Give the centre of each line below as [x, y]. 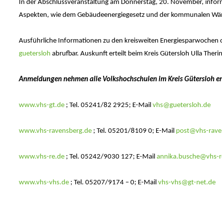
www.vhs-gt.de [41, 106]
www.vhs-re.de [41, 157]
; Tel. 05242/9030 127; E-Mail [110, 157]
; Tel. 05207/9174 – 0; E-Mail [113, 183]
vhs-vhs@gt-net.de [187, 183]
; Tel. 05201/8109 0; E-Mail [134, 131]
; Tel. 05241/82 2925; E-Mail [108, 106]
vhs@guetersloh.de [181, 106]
